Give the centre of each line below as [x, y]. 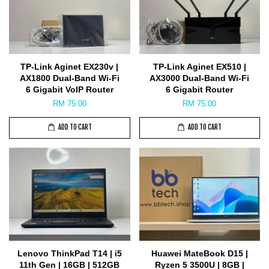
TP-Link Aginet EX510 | [199, 66]
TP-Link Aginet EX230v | [70, 66]
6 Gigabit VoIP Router [69, 89]
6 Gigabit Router [200, 89]
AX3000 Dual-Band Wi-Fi [200, 78]
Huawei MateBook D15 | [199, 253]
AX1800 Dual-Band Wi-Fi [69, 78]
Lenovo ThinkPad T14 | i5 [69, 253]
